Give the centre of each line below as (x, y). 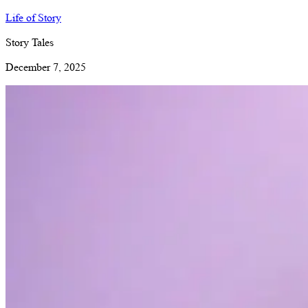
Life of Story (33, 18)
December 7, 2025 (46, 67)
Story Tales (30, 42)
